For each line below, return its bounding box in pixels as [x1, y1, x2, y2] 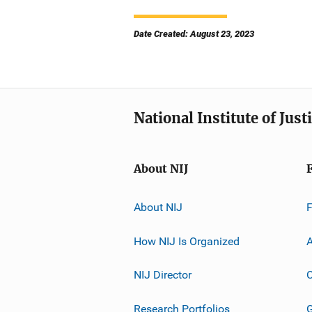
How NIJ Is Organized [134, 234, 240, 248]
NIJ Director [134, 267, 192, 281]
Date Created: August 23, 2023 [134, 29, 254, 39]
